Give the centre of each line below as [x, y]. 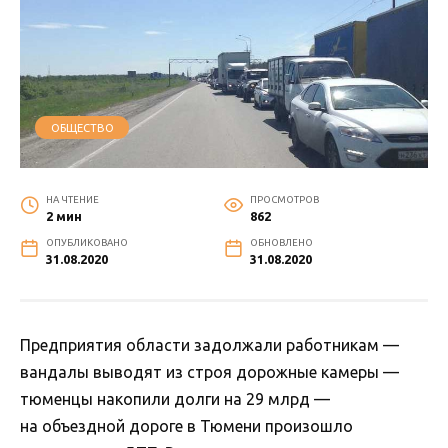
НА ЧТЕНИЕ [72, 199]
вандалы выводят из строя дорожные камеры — [209, 371]
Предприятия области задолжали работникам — [209, 344]
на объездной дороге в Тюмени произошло [186, 425]
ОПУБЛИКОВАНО [86, 242]
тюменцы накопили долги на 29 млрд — [175, 398]
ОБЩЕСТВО [82, 127]
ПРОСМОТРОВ [284, 199]
